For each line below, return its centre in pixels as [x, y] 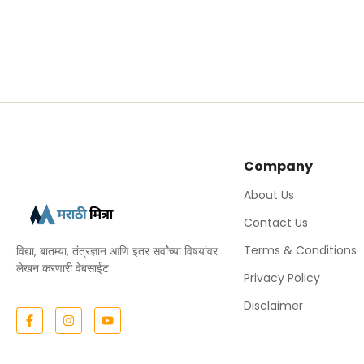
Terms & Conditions [300, 250]
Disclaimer [273, 305]
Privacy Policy [282, 277]
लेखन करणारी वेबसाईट [63, 268]
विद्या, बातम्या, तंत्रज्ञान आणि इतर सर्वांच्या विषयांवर [117, 251]
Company [278, 166]
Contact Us [276, 222]
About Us [269, 195]
